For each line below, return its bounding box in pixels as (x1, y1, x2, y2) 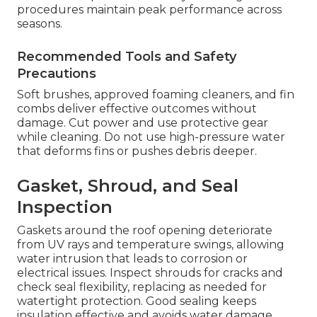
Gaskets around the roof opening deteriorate (17, 223, 272, 237)
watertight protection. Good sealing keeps (17, 294, 256, 308)
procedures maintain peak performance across (17, 2, 282, 16)
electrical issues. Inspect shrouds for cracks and (17, 265, 283, 279)
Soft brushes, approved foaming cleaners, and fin (17, 87, 294, 101)
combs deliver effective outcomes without (17, 101, 257, 115)
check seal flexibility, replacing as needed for (17, 279, 267, 294)
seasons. (17, 16, 62, 30)
